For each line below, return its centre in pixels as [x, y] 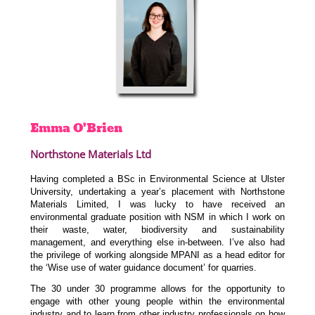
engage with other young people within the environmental [157, 301]
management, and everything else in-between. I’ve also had [157, 242]
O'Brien [98, 128]
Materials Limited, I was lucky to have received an [157, 204]
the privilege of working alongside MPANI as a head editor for [157, 255]
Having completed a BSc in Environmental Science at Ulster [157, 179]
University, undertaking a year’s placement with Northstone [157, 191]
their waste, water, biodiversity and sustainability [157, 229]
